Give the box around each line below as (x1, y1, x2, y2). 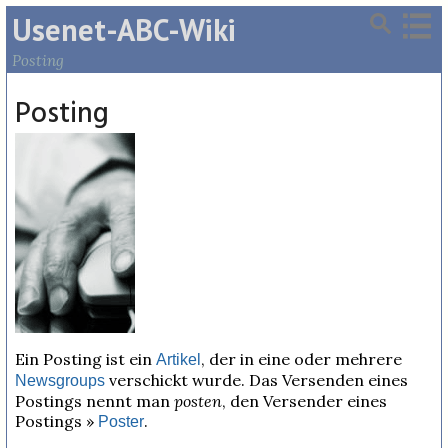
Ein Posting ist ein (15, 349, 156, 369)
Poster (98, 413, 144, 430)
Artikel (156, 351, 201, 368)
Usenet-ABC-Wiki (12, 10, 236, 49)
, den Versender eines (222, 391, 387, 411)
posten (174, 391, 222, 411)
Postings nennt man (15, 391, 174, 411)
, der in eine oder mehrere (201, 349, 402, 369)
